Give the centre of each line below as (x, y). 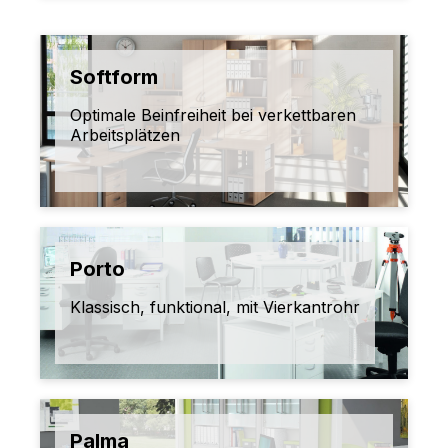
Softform (114, 77)
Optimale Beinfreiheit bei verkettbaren (213, 115)
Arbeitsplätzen (125, 135)
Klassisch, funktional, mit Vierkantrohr (215, 307)
